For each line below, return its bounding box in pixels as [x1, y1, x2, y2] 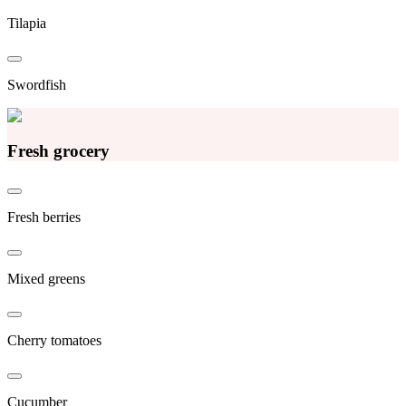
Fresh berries [7, 208, 81, 225]
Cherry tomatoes [7, 332, 101, 348]
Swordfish [7, 77, 66, 93]
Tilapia [7, 15, 46, 32]
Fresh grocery [7, 140, 110, 160]
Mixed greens [7, 270, 85, 286]
